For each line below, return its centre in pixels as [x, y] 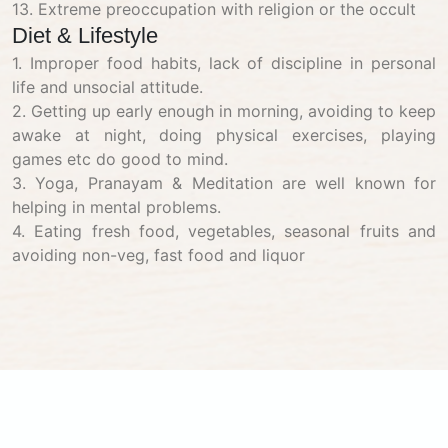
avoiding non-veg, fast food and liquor [158, 255]
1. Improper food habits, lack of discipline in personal [224, 63]
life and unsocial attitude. [107, 87]
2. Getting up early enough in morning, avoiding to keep [224, 111]
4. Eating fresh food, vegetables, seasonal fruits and [224, 231]
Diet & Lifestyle [85, 35]
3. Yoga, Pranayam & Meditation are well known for [224, 183]
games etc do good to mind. [120, 159]
